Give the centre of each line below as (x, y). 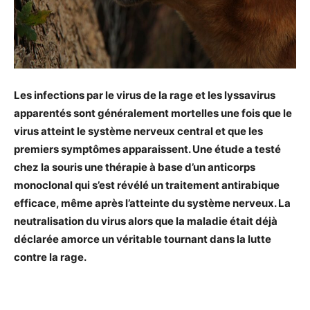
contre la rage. (50, 257)
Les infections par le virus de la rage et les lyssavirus (145, 95)
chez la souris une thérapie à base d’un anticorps (135, 167)
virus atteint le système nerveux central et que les (138, 131)
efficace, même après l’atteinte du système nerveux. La (152, 203)
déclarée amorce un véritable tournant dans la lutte (143, 239)
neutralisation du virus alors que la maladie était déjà (146, 221)
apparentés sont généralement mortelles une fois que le (153, 113)
